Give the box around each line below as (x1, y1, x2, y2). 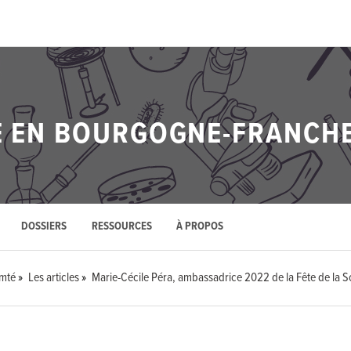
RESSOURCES (91, 219, 152, 235)
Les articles (28, 270, 80, 287)
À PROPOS (176, 219, 224, 235)
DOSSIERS (20, 219, 67, 235)
